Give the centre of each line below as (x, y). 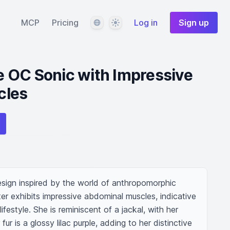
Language (109, 22)
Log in (146, 23)
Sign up (194, 23)
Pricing (65, 23)
